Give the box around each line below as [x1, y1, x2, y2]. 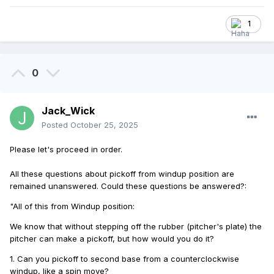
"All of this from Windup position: [10, 201, 135, 212]
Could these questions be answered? [101, 181, 245, 191]
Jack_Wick [42, 105, 95, 117]
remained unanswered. [10, 181, 101, 191]
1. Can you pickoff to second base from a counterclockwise [10, 254, 239, 264]
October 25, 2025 [70, 120, 138, 130]
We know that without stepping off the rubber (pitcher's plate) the [10, 221, 262, 232]
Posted [42, 120, 70, 130]
